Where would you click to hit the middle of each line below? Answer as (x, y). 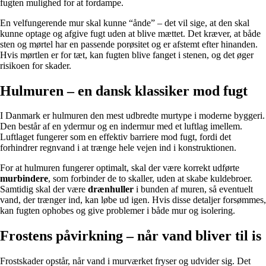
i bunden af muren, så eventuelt (193, 189)
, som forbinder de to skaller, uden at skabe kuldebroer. (150, 179)
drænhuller (111, 189)
